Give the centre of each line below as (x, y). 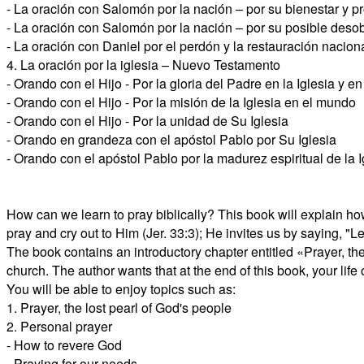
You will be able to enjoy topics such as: (121, 289)
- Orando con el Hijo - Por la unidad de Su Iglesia (147, 121)
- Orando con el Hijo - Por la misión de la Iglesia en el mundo (181, 102)
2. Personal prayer (59, 327)
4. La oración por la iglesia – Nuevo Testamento (143, 65)
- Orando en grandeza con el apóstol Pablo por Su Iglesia (171, 140)
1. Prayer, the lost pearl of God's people (119, 308)
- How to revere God (64, 345)
